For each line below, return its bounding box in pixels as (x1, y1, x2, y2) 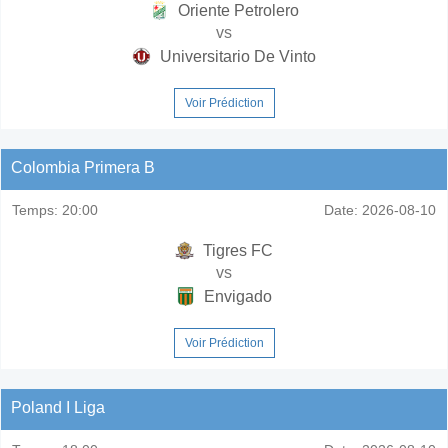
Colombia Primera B (11, 158, 155, 176)
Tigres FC (199, 241, 273, 259)
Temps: (12, 201, 58, 218)
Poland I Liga (11, 398, 105, 416)
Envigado (200, 287, 272, 305)
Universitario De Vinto (156, 47, 316, 65)
